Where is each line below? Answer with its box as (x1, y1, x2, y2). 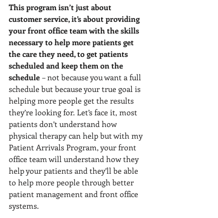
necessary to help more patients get (9, 37, 136, 47)
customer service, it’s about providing (9, 14, 142, 24)
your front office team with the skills (9, 25, 141, 36)
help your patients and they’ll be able (9, 165, 140, 176)
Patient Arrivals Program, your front (9, 142, 138, 152)
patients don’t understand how (9, 119, 119, 129)
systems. (9, 200, 39, 211)
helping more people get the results (9, 95, 136, 106)
